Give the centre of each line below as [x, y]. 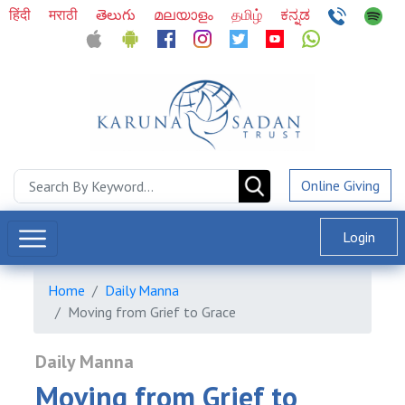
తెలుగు [117, 14]
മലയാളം [185, 14]
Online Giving [340, 185]
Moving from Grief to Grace [152, 312]
